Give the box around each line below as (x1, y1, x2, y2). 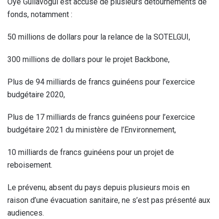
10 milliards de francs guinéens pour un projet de (7, 147, 174, 157)
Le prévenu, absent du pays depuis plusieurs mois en (7, 182, 190, 192)
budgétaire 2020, (7, 89, 65, 99)
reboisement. (7, 160, 52, 170)
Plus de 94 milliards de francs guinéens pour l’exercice (7, 77, 195, 87)
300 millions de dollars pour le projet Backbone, (7, 54, 170, 64)
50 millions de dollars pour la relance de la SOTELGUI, (7, 32, 190, 42)
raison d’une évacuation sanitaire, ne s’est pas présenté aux (7, 195, 210, 205)
